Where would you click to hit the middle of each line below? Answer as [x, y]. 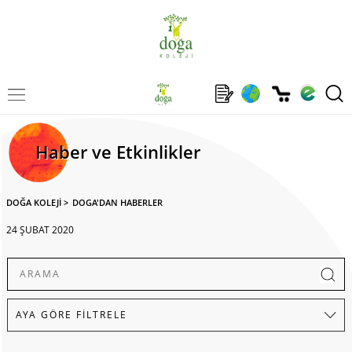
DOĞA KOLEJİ [34, 202]
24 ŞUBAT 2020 [40, 229]
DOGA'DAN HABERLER [117, 202]
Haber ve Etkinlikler [117, 152]
